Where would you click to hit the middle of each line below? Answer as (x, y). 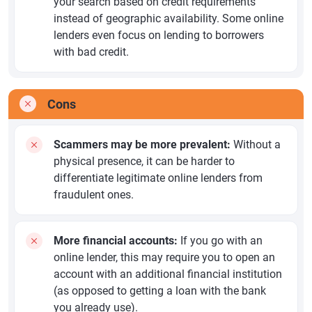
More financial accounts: (116, 241)
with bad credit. (91, 52)
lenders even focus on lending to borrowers (159, 36)
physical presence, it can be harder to (144, 162)
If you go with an (220, 241)
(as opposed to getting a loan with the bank (160, 291)
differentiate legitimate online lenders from (158, 178)
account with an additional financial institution (168, 274)
